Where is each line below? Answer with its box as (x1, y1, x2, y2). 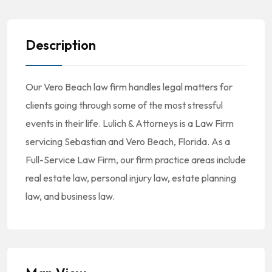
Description (25, 36, 96, 53)
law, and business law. (25, 190, 115, 202)
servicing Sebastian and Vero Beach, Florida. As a (25, 135, 230, 148)
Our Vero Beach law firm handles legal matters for (25, 81, 233, 93)
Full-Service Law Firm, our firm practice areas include (25, 154, 246, 166)
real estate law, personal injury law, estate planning (25, 172, 236, 184)
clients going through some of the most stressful (25, 99, 223, 111)
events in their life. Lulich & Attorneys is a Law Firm (25, 117, 234, 129)
